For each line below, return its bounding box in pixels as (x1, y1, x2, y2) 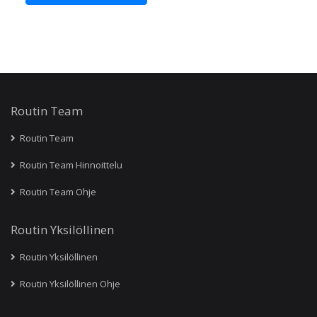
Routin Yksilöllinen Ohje (18, 277, 120, 290)
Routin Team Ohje (18, 185, 96, 198)
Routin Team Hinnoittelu (18, 158, 122, 171)
